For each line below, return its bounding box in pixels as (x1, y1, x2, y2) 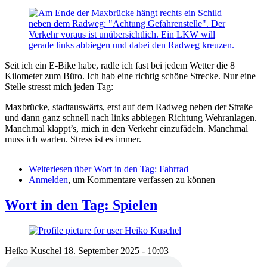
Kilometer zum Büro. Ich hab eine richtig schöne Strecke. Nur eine (5, 71, 256, 82)
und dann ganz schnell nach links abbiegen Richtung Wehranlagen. (5, 113, 257, 123)
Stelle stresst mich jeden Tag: (5, 82, 113, 92)
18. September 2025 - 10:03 (64, 246, 169, 256)
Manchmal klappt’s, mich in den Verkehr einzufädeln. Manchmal (5, 123, 248, 134)
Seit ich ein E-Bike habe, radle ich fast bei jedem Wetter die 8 (5, 60, 235, 71)
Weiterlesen (29, 164, 72, 175)
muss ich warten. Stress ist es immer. (5, 134, 141, 145)
